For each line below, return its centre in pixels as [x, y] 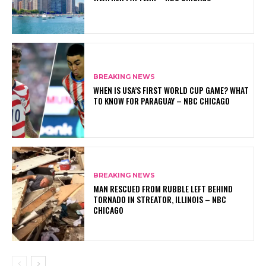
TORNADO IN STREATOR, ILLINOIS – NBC [160, 199]
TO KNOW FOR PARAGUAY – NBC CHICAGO [162, 101]
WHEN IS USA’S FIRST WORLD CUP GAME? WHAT [171, 90]
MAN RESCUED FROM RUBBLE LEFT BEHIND [163, 188]
